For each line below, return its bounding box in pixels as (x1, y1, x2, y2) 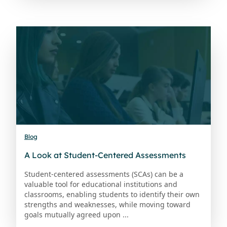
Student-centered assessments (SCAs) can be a (24, 169, 183, 179)
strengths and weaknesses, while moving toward (24, 199, 191, 209)
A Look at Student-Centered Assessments (24, 149, 186, 160)
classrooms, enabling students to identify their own (24, 189, 200, 199)
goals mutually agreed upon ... (24, 209, 129, 219)
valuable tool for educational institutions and (24, 179, 177, 189)
